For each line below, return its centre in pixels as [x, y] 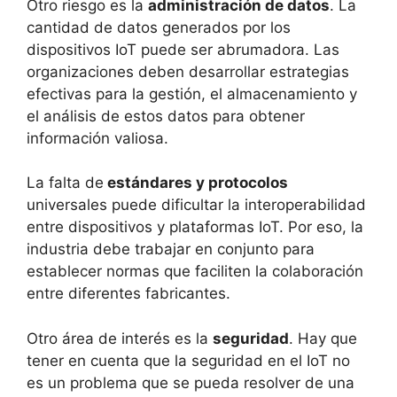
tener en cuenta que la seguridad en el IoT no [188, 360]
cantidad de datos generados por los [159, 27]
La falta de [65, 183]
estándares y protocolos [196, 183]
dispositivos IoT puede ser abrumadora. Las [183, 49]
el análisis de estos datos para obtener [166, 116]
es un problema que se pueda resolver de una [191, 382]
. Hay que [323, 338]
